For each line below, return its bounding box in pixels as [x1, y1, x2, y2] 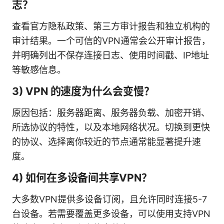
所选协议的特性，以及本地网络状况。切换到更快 [12, 121, 210, 132]
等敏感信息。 [12, 64, 66, 75]
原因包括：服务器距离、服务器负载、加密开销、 [12, 107, 210, 118]
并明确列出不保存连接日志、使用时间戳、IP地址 [12, 49, 209, 60]
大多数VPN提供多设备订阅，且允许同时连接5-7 [12, 193, 207, 204]
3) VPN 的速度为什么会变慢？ [12, 84, 154, 97]
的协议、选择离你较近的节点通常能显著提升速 [12, 136, 201, 147]
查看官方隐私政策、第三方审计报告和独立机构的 [12, 20, 210, 31]
